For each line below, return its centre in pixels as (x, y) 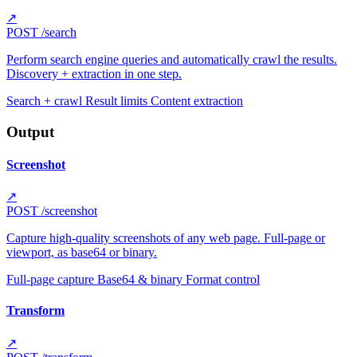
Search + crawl (46, 100)
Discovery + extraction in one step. (94, 73)
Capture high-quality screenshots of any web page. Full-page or (166, 238)
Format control (223, 280)
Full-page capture (52, 280)
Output (30, 131)
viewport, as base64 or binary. (82, 253)
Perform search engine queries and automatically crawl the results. (172, 59)
